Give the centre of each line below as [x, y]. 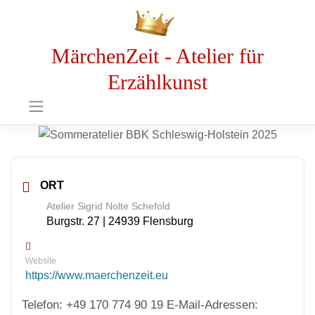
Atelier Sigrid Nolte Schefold [108, 206]
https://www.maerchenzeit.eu [97, 275]
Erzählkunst [157, 82]
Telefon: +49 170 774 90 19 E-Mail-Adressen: [140, 304]
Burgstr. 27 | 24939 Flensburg [120, 221]
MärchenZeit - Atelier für [157, 56]
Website [41, 261]
